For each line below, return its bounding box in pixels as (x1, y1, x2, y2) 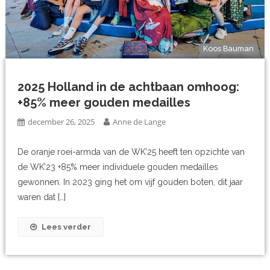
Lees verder (42, 222, 92, 232)
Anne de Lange (113, 116, 166, 128)
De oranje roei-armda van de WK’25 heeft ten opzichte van (17, 147, 245, 157)
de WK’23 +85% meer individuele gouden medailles (17, 162, 219, 172)
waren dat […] (17, 192, 66, 202)
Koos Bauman (203, 43, 254, 53)
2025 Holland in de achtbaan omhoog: (17, 80, 240, 95)
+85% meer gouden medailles (17, 95, 191, 110)
